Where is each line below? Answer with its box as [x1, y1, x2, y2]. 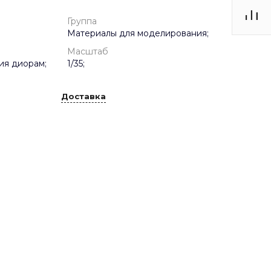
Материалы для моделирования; [67, 28, 209, 39]
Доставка [61, 91, 106, 102]
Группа [67, 16, 97, 27]
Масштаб [67, 46, 108, 57]
